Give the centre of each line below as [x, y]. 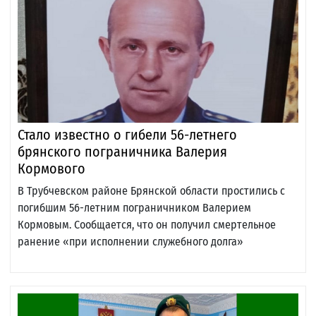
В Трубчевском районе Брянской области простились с [151, 191]
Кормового [51, 169]
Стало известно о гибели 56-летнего [127, 135]
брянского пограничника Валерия [122, 152]
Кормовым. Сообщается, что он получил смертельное [147, 225]
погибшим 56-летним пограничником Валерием [134, 208]
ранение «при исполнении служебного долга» [130, 242]
